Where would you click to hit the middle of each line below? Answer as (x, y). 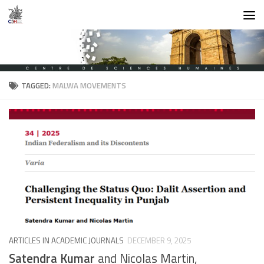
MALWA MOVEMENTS (90, 86)
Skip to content (46, 18)
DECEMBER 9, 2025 (159, 241)
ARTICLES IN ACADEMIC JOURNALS (66, 241)
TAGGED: (37, 86)
